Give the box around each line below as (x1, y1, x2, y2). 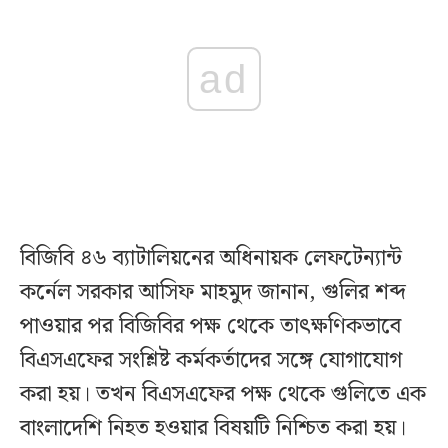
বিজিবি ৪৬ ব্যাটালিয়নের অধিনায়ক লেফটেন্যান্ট (20, 240, 402, 276)
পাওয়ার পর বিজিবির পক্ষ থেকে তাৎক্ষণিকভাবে (20, 308, 401, 344)
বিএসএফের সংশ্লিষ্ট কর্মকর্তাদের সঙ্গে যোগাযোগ (20, 342, 402, 378)
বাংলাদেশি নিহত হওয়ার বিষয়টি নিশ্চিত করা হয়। (20, 410, 406, 446)
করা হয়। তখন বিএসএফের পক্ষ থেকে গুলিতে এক (20, 376, 426, 412)
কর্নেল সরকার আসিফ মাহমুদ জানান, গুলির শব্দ (20, 274, 406, 310)
